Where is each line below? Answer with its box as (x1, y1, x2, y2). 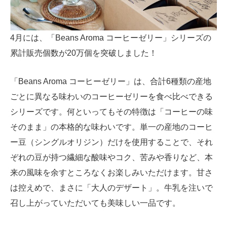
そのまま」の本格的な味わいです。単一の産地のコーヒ (10, 123, 213, 132)
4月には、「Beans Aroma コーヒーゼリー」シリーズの (10, 33, 211, 43)
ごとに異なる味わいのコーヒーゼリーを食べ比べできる (10, 92, 213, 101)
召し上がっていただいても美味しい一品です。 (10, 199, 180, 208)
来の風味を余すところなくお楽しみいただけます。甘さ (10, 168, 213, 177)
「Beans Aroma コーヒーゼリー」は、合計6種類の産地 (10, 77, 211, 86)
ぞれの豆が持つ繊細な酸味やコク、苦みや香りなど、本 (10, 153, 213, 162)
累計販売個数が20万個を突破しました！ (10, 49, 157, 58)
